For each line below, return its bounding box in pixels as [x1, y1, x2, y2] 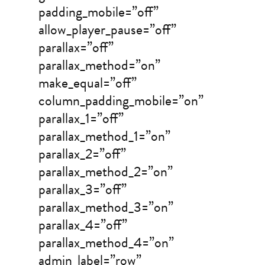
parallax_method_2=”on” [38, 161, 173, 183]
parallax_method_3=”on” [38, 196, 173, 218]
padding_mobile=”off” [38, 1, 159, 23]
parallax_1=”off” [38, 108, 124, 130]
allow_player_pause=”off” [38, 19, 176, 41]
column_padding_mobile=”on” [38, 90, 203, 112]
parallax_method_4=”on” [38, 232, 174, 254]
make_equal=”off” [38, 72, 137, 94]
